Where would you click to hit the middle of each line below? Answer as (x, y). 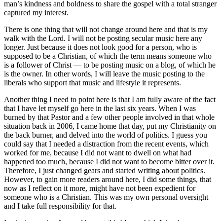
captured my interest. (36, 13)
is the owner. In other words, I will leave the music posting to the (104, 74)
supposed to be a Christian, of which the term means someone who (108, 56)
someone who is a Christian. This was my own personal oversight (106, 197)
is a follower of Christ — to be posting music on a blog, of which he (110, 65)
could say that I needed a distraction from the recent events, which (106, 144)
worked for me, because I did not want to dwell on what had (98, 153)
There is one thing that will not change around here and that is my (106, 30)
